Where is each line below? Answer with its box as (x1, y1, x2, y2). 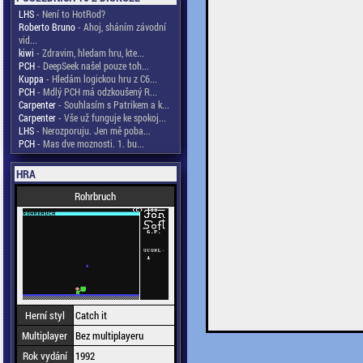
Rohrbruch (75, 189, 116, 203)
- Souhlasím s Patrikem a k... (55, 98, 169, 111)
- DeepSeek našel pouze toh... (34, 59, 149, 72)
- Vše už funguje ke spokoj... (55, 111, 166, 124)
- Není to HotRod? (33, 7, 105, 20)
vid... (18, 33, 37, 46)
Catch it (75, 308, 107, 322)
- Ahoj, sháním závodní (75, 20, 166, 33)
